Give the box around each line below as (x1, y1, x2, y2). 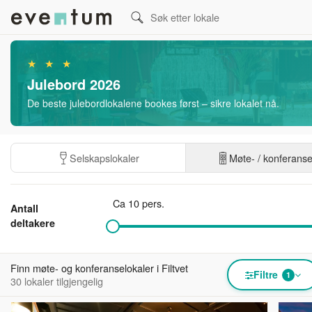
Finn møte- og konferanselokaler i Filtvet (10, 260, 188, 275)
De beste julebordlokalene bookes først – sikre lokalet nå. (27, 96, 279, 110)
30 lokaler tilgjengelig (10, 274, 103, 288)
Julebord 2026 (27, 74, 120, 94)
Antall (10, 201, 38, 215)
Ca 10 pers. (112, 196, 164, 210)
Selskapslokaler (70, 150, 139, 165)
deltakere (10, 216, 55, 230)
